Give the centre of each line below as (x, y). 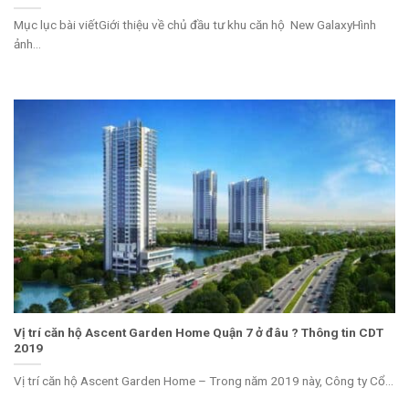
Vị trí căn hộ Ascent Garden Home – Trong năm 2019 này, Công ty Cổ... (204, 380)
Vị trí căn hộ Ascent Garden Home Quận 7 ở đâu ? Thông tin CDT (199, 332)
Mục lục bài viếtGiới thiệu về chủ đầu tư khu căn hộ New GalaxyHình (195, 24)
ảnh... (27, 43)
